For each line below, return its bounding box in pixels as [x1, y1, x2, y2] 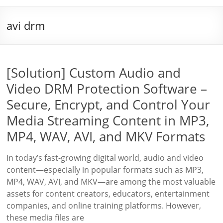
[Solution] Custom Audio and [6, 64, 181, 82]
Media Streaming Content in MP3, [6, 111, 210, 129]
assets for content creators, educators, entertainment [6, 188, 210, 199]
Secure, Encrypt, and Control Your [6, 96, 211, 113]
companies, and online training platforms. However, [6, 200, 202, 211]
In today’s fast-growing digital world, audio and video [6, 152, 204, 163]
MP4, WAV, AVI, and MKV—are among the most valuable [6, 176, 216, 187]
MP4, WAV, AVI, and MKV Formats [6, 127, 206, 145]
